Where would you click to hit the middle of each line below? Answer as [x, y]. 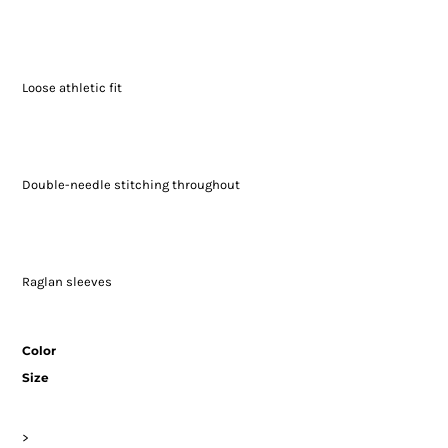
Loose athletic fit [71, 88]
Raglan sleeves [66, 282]
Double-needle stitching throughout [130, 185]
